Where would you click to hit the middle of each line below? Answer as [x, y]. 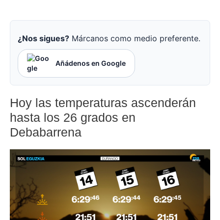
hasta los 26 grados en [73, 118]
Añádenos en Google [91, 63]
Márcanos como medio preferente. [135, 39]
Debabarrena [46, 132]
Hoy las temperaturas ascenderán [103, 103]
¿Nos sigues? [43, 39]
